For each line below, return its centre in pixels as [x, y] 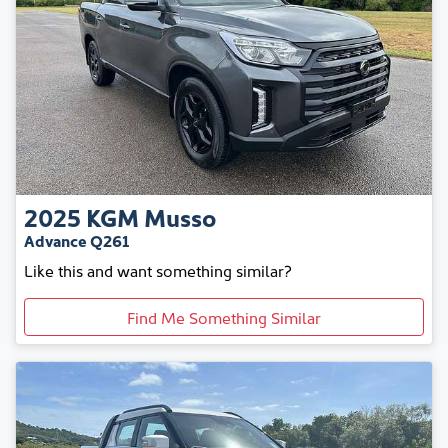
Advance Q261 [76, 240]
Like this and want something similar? [158, 270]
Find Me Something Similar [224, 317]
